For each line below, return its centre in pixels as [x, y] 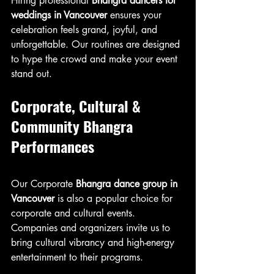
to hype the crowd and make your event [96, 59]
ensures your [136, 15]
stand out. [31, 74]
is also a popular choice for [115, 198]
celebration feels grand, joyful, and [86, 30]
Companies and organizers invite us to [92, 228]
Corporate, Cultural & [78, 106]
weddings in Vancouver [59, 15]
